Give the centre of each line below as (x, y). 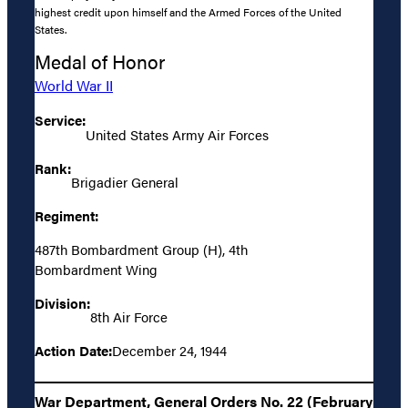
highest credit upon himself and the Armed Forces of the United (188, 12)
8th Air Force (129, 316)
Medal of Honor (100, 62)
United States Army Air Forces (177, 134)
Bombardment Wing (96, 269)
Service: (60, 120)
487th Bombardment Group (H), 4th (141, 249)
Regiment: (66, 215)
